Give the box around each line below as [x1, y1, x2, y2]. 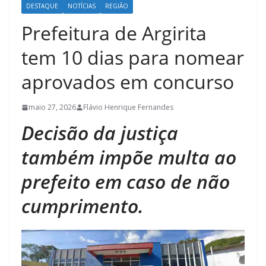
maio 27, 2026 [28, 102, 76, 113]
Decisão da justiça [21, 120, 178, 146]
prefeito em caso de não [21, 169, 230, 195]
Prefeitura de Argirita [21, 20, 207, 46]
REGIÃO [105, 2, 128, 11]
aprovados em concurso [21, 69, 234, 95]
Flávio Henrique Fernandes [83, 102, 173, 113]
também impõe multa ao [21, 144, 236, 170]
